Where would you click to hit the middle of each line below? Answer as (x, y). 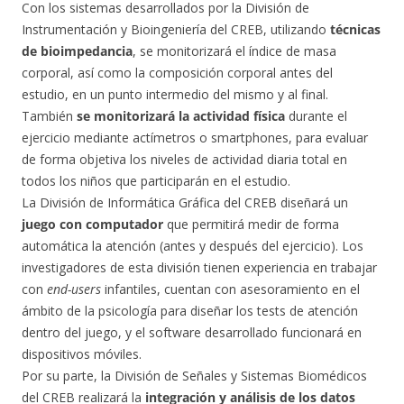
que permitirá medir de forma (251, 224)
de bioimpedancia (77, 50)
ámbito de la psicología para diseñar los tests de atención (190, 310)
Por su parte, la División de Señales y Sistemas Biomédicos (194, 375)
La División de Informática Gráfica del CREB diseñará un (185, 202)
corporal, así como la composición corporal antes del (177, 72)
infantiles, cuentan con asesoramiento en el (230, 289)
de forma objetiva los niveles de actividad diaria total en (184, 159)
